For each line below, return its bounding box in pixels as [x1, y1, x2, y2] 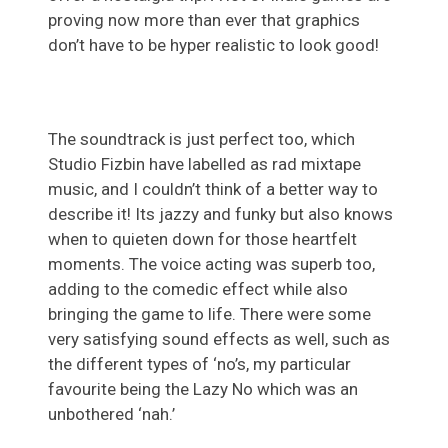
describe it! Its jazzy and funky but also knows [48, 204, 393, 225]
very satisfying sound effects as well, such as [48, 329, 390, 350]
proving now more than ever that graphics [48, 10, 360, 31]
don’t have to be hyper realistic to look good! [48, 35, 379, 56]
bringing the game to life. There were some [48, 304, 371, 325]
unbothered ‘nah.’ [48, 404, 175, 425]
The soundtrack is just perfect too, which [48, 129, 355, 150]
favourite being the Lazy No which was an [48, 379, 358, 400]
